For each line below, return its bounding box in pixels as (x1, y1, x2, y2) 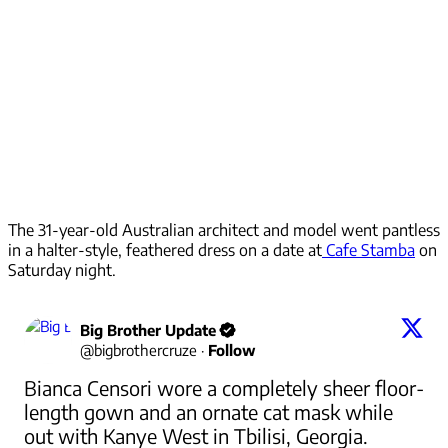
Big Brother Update (80, 321, 216, 340)
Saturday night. (8, 260, 116, 281)
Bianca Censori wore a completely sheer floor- (24, 375, 424, 401)
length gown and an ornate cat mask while (24, 399, 393, 425)
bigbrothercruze (94, 341, 197, 360)
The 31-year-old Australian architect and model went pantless (8, 220, 440, 241)
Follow (208, 341, 256, 360)
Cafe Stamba (322, 240, 415, 261)
